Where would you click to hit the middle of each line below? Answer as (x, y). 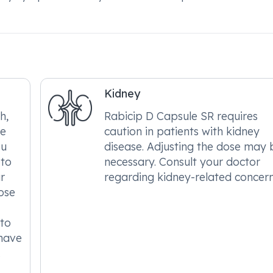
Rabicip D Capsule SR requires (181, 116)
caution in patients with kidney (182, 131)
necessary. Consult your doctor (183, 161)
